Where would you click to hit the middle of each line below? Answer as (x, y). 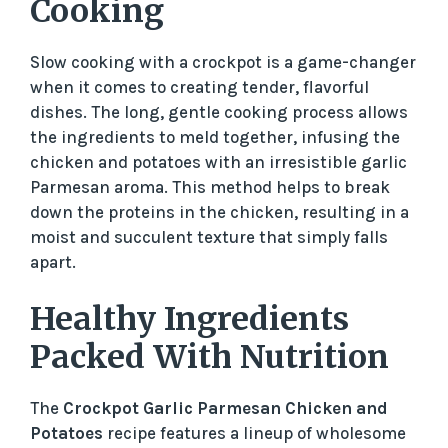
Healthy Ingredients (189, 319)
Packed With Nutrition (209, 357)
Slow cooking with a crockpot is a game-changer (223, 61)
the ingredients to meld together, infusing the (215, 136)
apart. (53, 261)
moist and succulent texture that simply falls (209, 236)
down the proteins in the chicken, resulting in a (219, 211)
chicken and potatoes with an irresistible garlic (218, 161)
